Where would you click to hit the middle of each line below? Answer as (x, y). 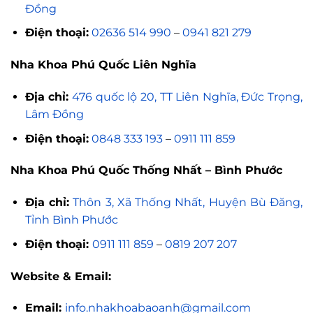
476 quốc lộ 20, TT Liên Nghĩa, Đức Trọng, (188, 97)
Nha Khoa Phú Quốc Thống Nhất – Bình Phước (146, 170)
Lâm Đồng (54, 115)
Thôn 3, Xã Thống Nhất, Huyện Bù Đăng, (188, 203)
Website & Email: (61, 276)
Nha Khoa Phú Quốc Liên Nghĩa (103, 65)
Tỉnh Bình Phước (71, 220)
